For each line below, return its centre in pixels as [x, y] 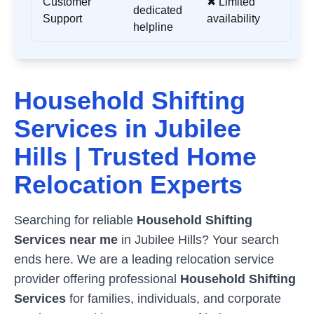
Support [62, 19]
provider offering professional [97, 279]
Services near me [66, 240]
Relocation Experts [128, 185]
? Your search [240, 240]
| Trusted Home [162, 157]
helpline [153, 27]
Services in [84, 129]
